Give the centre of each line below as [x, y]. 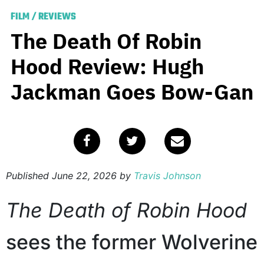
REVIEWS [57, 17]
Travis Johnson [167, 176]
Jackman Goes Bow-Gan [132, 92]
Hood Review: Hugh [107, 67]
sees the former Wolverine [132, 242]
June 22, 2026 [84, 176]
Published [29, 176]
